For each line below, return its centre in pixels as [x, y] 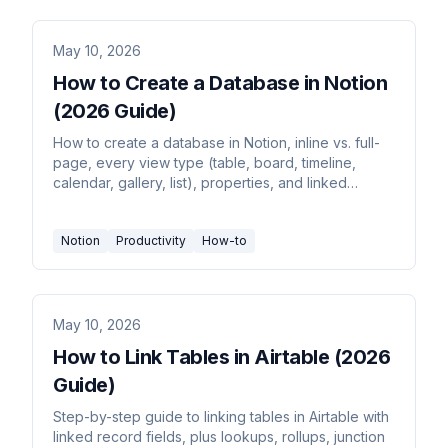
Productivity [151, 240]
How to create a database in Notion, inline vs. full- [216, 142]
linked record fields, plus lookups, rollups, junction [219, 436]
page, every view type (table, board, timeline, [204, 162]
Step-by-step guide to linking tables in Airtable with [221, 416]
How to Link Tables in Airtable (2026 [221, 356]
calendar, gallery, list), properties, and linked [200, 182]
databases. [89, 202]
